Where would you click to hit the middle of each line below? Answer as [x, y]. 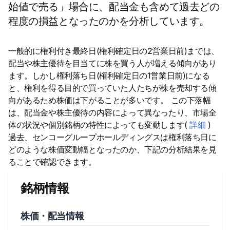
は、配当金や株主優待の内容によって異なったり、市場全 [112, 112]
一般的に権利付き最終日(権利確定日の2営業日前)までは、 [114, 51]
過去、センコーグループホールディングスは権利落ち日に [112, 137]
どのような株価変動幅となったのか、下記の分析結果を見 [112, 149]
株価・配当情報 [52, 216]
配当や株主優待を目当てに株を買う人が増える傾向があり [112, 63]
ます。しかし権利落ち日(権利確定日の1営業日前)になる [109, 75]
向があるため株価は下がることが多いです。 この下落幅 [110, 100]
